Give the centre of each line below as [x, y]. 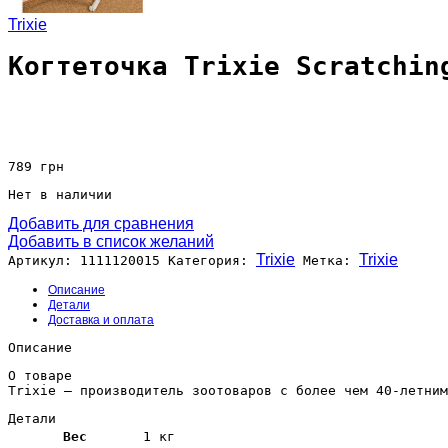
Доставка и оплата [101, 319]
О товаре [40, 375]
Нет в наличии [60, 194]
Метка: [327, 260]
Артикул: [44, 260]
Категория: [208, 260]
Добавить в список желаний [111, 241]
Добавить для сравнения [101, 223]
